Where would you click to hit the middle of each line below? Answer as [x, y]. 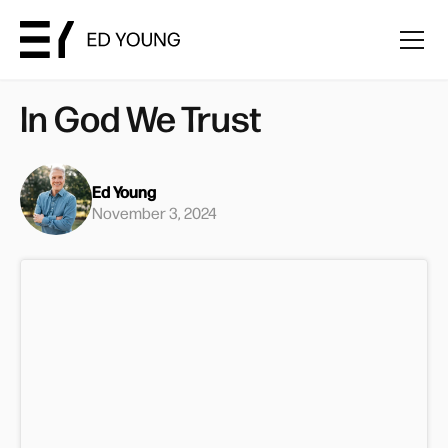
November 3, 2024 [154, 212]
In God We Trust [140, 117]
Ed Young [124, 191]
